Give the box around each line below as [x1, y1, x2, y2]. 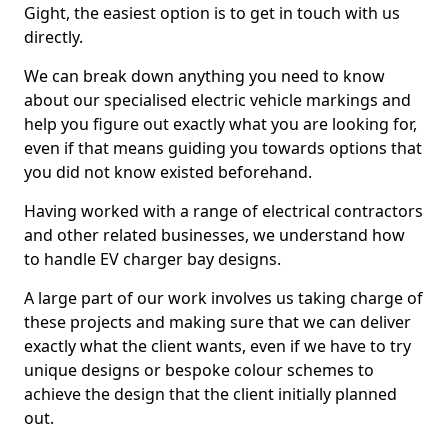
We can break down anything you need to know [24, 65, 385, 87]
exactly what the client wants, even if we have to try [24, 335, 411, 357]
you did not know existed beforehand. [24, 161, 312, 183]
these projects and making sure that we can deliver [24, 311, 411, 333]
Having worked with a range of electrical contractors [24, 200, 423, 222]
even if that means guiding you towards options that [24, 137, 422, 159]
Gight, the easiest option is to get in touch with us [24, 2, 400, 24]
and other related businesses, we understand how [24, 224, 405, 246]
